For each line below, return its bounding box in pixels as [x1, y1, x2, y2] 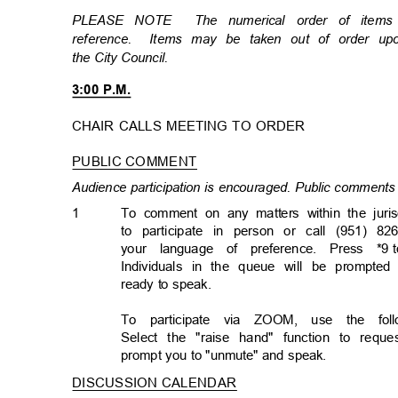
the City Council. [72, 50, 177, 66]
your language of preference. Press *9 [121, 241, 389, 257]
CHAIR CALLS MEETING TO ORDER [72, 118, 314, 134]
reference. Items [72, 31, 182, 47]
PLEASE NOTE [72, 12, 194, 28]
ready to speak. [121, 276, 220, 292]
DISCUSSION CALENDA [72, 375, 227, 391]
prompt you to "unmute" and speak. [121, 347, 335, 363]
